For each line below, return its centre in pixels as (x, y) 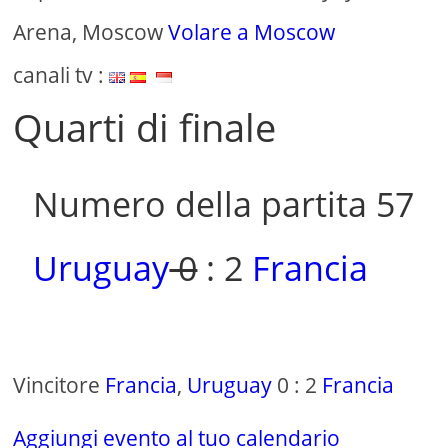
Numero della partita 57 (224, 204)
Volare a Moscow (252, 32)
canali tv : (61, 75)
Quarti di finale (145, 127)
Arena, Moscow (91, 32)
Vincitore (59, 385)
